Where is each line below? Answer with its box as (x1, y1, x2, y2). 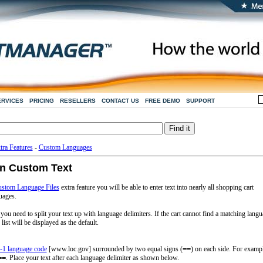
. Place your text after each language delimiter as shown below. (5, 254, 179, 262)
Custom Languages (38, 143, 92, 151)
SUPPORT (186, 97, 215, 104)
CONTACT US (101, 97, 139, 104)
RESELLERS (59, 97, 96, 104)
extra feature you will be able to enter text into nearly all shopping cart (59, 183, 254, 191)
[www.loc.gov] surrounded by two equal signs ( (46, 245, 183, 253)
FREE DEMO (144, 97, 180, 104)
